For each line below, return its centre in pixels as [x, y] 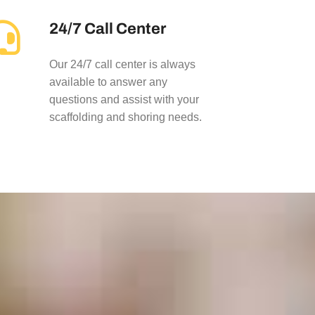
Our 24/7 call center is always [122, 64]
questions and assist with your [124, 99]
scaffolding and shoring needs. [125, 117]
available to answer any [108, 82]
